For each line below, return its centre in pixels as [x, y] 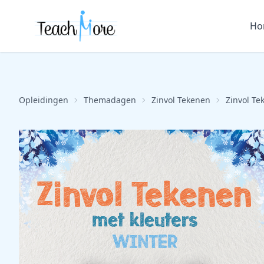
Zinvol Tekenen [181, 100]
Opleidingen [44, 100]
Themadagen [110, 100]
